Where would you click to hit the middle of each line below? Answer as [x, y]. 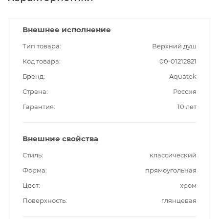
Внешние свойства [60, 139]
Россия [185, 92]
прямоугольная [171, 170]
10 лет [187, 107]
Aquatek [183, 77]
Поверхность [44, 201]
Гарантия [38, 107]
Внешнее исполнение [67, 30]
